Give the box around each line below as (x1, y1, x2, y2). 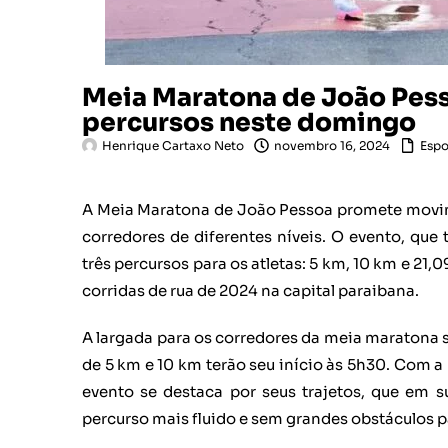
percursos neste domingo (82, 106, 416, 138)
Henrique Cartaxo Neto (102, 137, 244, 153)
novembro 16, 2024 (274, 137, 390, 153)
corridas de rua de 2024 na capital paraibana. (82, 280, 419, 300)
